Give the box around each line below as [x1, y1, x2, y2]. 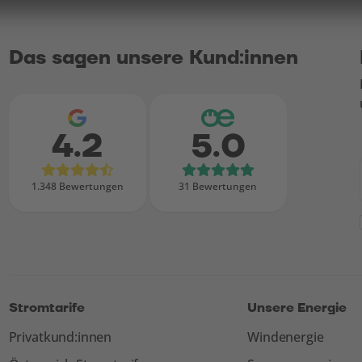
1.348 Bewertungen [31, 179, 124, 193]
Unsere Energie [247, 300, 347, 316]
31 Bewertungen [179, 179, 258, 193]
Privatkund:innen [8, 328, 112, 346]
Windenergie [247, 328, 324, 346]
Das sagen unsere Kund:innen [8, 45, 298, 70]
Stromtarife [8, 300, 85, 316]
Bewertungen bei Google [76, 148, 322, 174]
